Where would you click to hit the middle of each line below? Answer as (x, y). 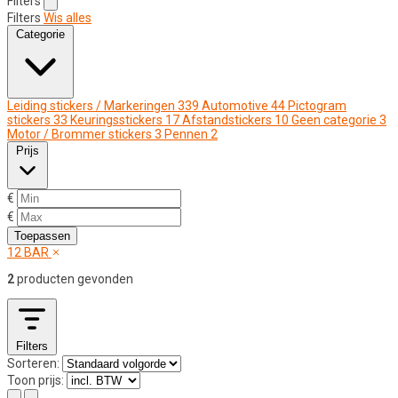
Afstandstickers (227, 119)
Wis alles (68, 17)
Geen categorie (334, 119)
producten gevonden (74, 279)
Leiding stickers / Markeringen (91, 105)
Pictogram (317, 105)
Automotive (235, 105)
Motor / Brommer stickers (80, 134)
